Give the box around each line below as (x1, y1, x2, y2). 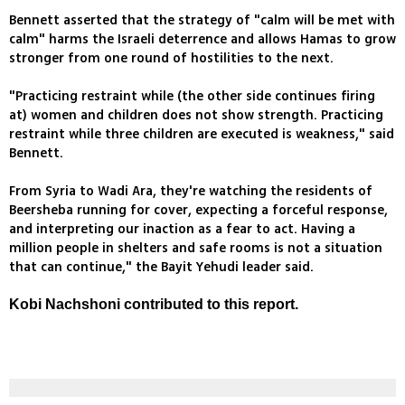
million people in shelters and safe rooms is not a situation (9, 238, 382, 258)
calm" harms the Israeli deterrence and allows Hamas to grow (9, 29, 396, 49)
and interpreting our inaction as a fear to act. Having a (9, 219, 355, 239)
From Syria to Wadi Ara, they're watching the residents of (9, 181, 372, 201)
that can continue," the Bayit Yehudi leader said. (9, 257, 314, 277)
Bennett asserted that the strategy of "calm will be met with (9, 10, 395, 30)
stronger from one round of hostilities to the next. (9, 48, 334, 68)
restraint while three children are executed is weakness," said (9, 124, 394, 144)
